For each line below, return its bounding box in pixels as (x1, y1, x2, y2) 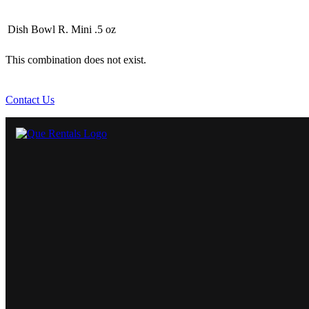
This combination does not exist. (6, 54, 146, 66)
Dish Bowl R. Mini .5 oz (8, 23, 116, 36)
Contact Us (6, 94, 54, 106)
